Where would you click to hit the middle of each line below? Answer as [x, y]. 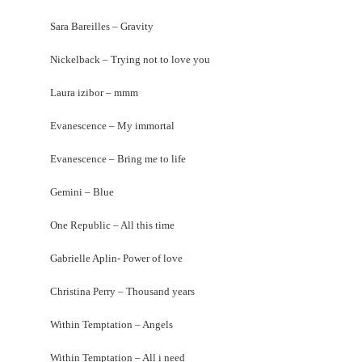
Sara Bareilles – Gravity [102, 26]
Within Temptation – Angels [112, 324]
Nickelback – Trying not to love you [130, 59]
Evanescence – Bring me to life [118, 158]
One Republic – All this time [113, 225]
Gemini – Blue [82, 192]
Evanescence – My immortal [113, 125]
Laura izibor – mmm [95, 92]
